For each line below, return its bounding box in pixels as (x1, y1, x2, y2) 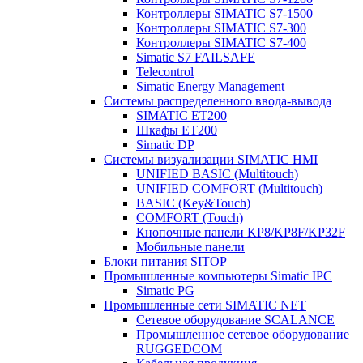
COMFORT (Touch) (136, 211, 243, 224)
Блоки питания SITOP (104, 254, 227, 268)
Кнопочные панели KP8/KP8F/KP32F (136, 225, 345, 239)
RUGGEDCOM (136, 342, 222, 356)
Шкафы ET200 (136, 123, 217, 137)
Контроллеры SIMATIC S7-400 (136, 36, 306, 49)
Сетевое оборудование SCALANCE (136, 313, 335, 327)
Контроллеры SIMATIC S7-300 (136, 21, 306, 35)
